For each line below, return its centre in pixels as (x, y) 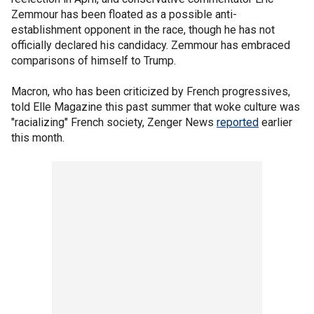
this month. (39, 138)
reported (238, 122)
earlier (275, 122)
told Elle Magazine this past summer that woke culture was (156, 107)
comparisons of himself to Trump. (94, 61)
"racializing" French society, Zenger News (114, 122)
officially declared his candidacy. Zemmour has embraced (151, 45)
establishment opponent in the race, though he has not (143, 30)
